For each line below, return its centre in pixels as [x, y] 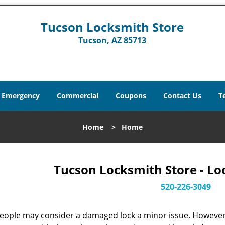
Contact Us [182, 96]
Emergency [21, 96]
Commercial [78, 96]
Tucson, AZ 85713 [113, 40]
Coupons [131, 96]
